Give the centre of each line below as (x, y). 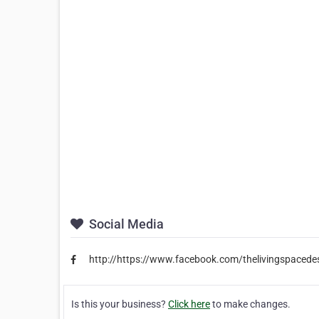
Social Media (125, 224)
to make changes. (250, 304)
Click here (189, 304)
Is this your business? (120, 304)
